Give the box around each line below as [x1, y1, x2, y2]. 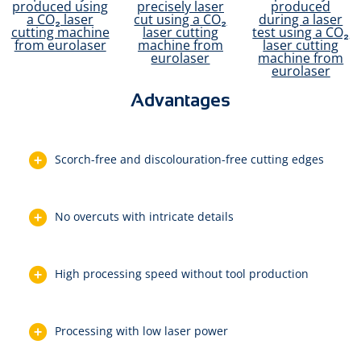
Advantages [131, 89, 230, 110]
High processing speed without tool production [55, 265, 309, 281]
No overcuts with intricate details [55, 208, 234, 224]
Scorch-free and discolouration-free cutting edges [55, 151, 324, 167]
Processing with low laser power [55, 322, 228, 338]
